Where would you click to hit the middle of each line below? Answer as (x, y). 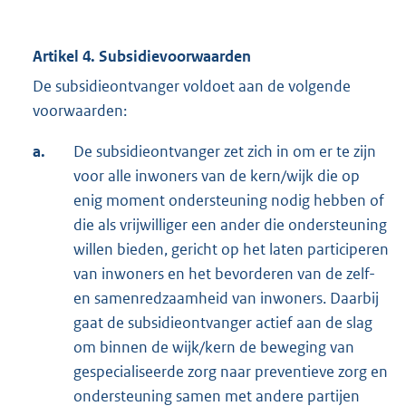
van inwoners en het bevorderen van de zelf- (224, 274)
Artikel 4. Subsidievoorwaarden (142, 57)
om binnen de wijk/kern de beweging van (214, 348)
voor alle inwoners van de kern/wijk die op (217, 176)
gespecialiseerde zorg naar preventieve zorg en (231, 372)
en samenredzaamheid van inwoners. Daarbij (226, 299)
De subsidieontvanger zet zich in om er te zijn (225, 152)
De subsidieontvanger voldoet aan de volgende (192, 87)
